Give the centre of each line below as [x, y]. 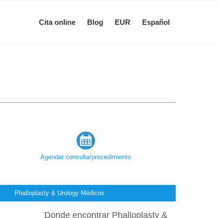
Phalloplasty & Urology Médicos [59, 193]
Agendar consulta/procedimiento [86, 157]
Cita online [57, 22]
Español [156, 22]
